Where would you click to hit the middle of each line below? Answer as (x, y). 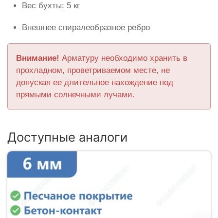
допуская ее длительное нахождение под (95, 83)
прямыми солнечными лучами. (76, 95)
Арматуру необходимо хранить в (124, 58)
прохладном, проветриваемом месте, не (93, 71)
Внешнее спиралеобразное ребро (86, 28)
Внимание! (38, 58)
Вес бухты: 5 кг (51, 6)
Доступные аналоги (67, 137)
